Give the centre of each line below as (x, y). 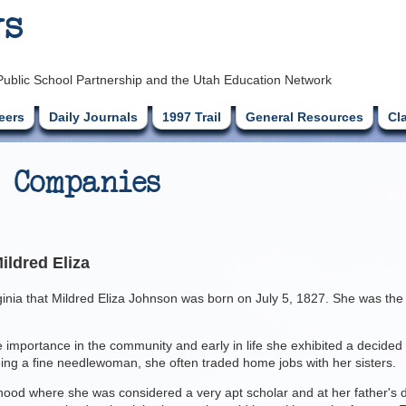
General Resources (304, 117)
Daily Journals (93, 117)
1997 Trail (191, 117)
